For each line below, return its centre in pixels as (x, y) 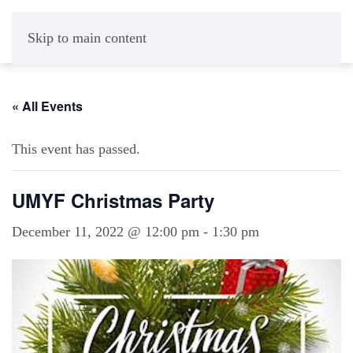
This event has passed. (76, 149)
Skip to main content (87, 38)
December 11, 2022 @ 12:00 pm (106, 232)
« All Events (47, 106)
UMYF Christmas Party (113, 200)
